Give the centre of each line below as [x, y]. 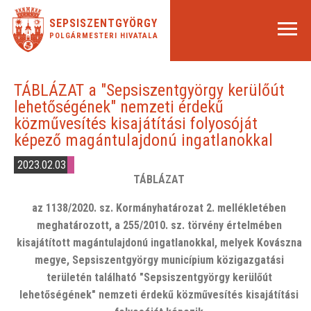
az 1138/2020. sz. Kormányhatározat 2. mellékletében [159, 208]
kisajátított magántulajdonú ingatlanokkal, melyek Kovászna [159, 243]
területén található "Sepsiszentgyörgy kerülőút [159, 277]
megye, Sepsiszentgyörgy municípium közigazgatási [159, 260]
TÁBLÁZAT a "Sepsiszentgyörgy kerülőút [149, 90]
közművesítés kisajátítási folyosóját [136, 124]
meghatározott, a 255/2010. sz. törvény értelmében [159, 225]
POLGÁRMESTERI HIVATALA [103, 36]
